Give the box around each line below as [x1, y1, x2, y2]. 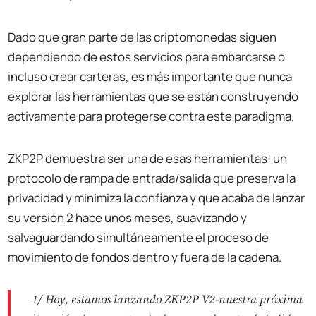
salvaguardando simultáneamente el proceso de [8, 229, 269, 245]
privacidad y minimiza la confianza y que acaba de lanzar [8, 189, 305, 206]
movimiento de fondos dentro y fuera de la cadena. [8, 248, 282, 265]
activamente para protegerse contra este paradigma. [8, 107, 295, 124]
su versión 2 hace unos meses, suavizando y [8, 209, 248, 226]
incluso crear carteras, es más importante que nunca [8, 68, 293, 85]
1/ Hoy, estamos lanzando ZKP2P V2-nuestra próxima [32, 291, 303, 308]
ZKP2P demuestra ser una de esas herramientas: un [8, 150, 288, 166]
